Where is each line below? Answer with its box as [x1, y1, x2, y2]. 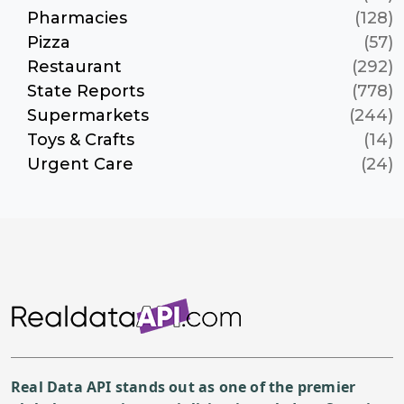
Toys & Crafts [27, 129, 134, 150]
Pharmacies [27, 7, 127, 28]
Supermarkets [27, 105, 149, 125]
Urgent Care [27, 153, 133, 174]
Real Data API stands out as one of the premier [11, 376, 356, 397]
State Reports [27, 80, 144, 101]
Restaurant [27, 56, 122, 77]
